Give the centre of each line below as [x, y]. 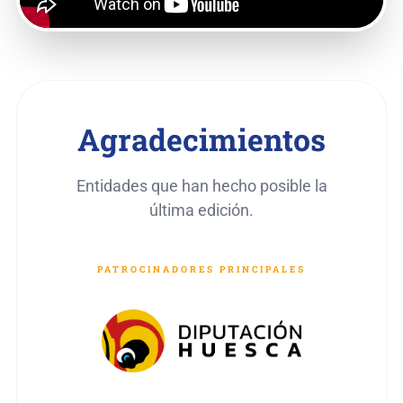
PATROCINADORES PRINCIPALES [201, 269]
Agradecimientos [201, 139]
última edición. [201, 210]
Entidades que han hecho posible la [201, 186]
